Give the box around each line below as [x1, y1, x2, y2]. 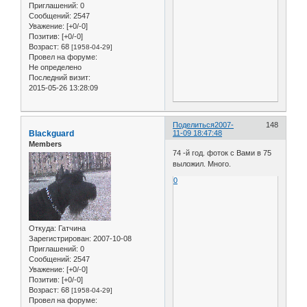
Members [29, 139, 62, 148]
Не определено [29, 62, 82, 71]
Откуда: [29, 224, 56, 233]
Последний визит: [29, 73, 90, 82]
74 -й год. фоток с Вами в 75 [173, 149, 272, 158]
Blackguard [29, 128, 74, 138]
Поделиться [173, 120, 215, 129]
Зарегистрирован [29, 234, 89, 243]
